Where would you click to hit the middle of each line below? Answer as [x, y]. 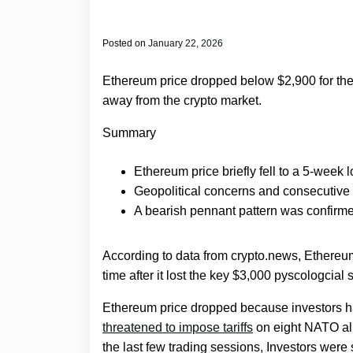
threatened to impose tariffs [178, 328]
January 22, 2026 [186, 44]
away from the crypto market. [182, 101]
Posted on [125, 44]
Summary [129, 133]
